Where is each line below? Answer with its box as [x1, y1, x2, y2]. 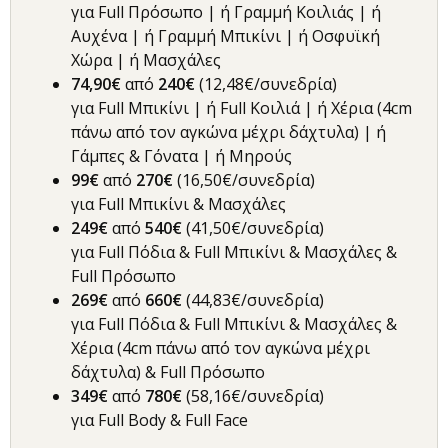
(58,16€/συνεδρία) [186, 385, 324, 408]
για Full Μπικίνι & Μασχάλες [71, 193, 286, 216]
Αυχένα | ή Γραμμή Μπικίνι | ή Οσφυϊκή [71, 25, 380, 48]
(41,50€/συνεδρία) [186, 217, 324, 240]
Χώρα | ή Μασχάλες [71, 49, 221, 72]
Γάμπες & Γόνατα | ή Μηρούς [71, 145, 292, 168]
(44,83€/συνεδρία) [186, 289, 324, 312]
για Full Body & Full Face [71, 409, 248, 432]
